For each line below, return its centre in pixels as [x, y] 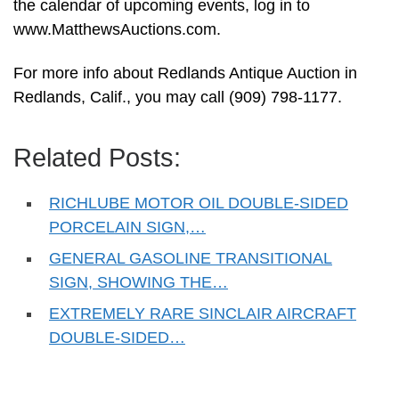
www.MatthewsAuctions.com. [117, 29]
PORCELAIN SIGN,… [127, 228]
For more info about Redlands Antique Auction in [185, 73]
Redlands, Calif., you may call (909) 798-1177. [178, 98]
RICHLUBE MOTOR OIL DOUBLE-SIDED [199, 204]
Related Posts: [97, 158]
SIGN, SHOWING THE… [138, 283]
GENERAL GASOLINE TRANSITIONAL [191, 259]
